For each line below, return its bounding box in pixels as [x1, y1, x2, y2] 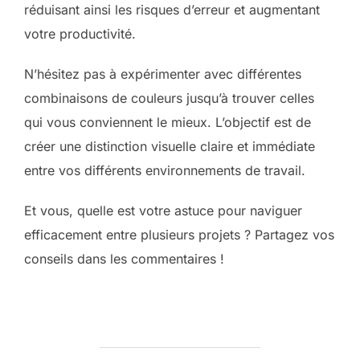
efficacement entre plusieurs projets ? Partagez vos [24, 227, 334, 243]
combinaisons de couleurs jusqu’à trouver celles [24, 90, 314, 107]
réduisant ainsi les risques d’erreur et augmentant [24, 2, 320, 18]
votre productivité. [24, 26, 136, 43]
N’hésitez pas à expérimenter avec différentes [24, 66, 301, 83]
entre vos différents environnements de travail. [24, 162, 305, 179]
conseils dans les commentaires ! [24, 251, 224, 268]
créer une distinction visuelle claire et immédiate [24, 138, 315, 155]
